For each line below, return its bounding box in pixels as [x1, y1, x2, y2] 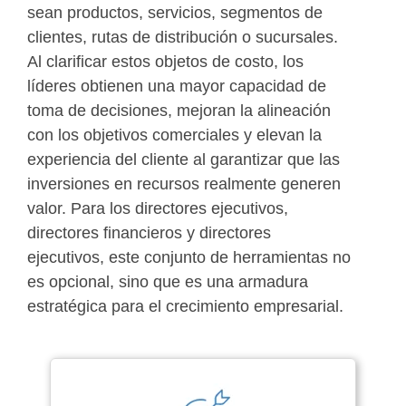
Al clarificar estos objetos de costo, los [27, 52, 304, 71]
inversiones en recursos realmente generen [27, 174, 341, 193]
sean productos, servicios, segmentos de [27, 3, 323, 22]
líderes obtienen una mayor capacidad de [27, 76, 326, 95]
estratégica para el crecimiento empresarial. [27, 296, 343, 315]
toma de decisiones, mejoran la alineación [27, 101, 331, 120]
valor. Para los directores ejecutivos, [27, 198, 288, 217]
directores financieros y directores [27, 223, 271, 242]
